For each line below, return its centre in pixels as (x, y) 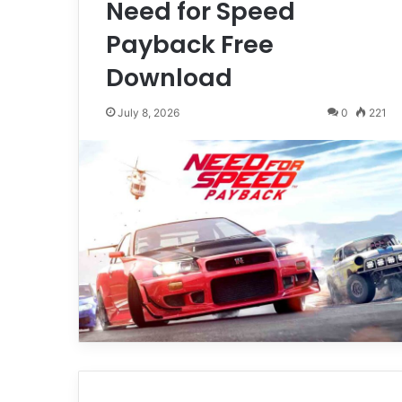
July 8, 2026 (149, 113)
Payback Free (190, 44)
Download (169, 78)
